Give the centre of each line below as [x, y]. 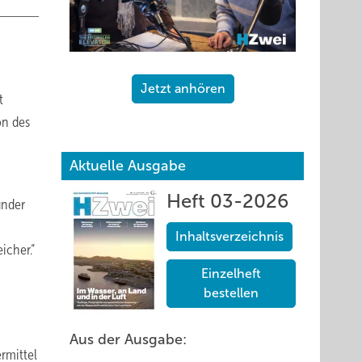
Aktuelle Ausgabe [128, 166]
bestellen [231, 293]
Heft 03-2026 [227, 201]
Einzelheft [231, 274]
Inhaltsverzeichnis [229, 236]
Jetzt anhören [183, 88]
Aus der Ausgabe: [128, 339]
